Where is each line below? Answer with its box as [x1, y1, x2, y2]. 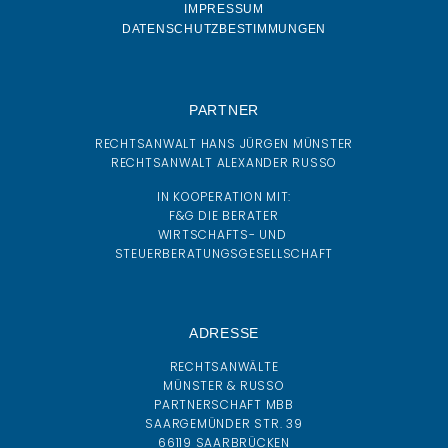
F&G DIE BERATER [169, 206, 279, 224]
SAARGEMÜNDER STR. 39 [145, 414, 303, 432]
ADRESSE [188, 324, 260, 341]
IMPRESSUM [184, 2, 264, 17]
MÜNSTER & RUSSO [163, 376, 285, 394]
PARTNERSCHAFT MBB [154, 395, 294, 413]
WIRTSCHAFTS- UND [157, 225, 291, 243]
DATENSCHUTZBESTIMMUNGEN [121, 22, 327, 37]
